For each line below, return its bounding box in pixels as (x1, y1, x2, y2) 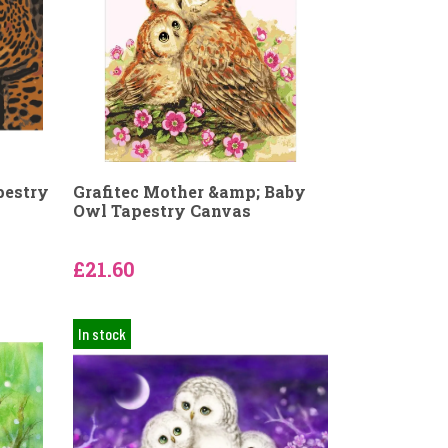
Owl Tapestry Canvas (72, 200, 251, 221)
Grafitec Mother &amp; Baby (72, 181, 306, 202)
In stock (77, 324, 126, 343)
